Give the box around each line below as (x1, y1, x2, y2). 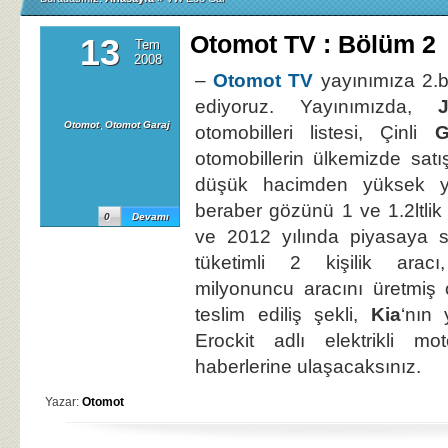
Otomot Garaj (105, 119, 170, 130)
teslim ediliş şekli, (195, 304, 371, 325)
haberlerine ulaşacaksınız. (195, 356, 421, 377)
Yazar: (45, 395, 82, 409)
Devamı (132, 211, 169, 222)
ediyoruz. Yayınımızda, (195, 96, 438, 117)
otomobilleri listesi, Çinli (195, 122, 435, 143)
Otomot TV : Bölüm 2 (190, 31, 436, 58)
